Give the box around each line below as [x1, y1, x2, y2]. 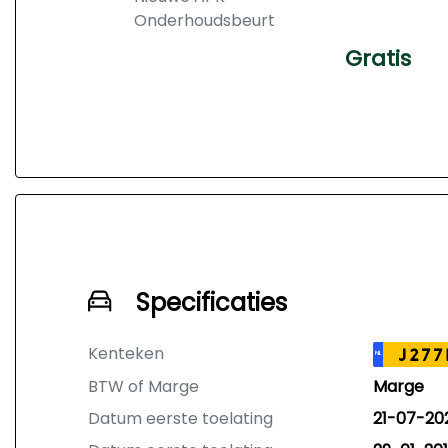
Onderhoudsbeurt [134, 9, 275, 32]
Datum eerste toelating [88, 407, 273, 430]
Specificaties [136, 286, 287, 319]
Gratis [345, 43, 412, 74]
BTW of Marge [88, 375, 199, 398]
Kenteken [88, 342, 164, 365]
